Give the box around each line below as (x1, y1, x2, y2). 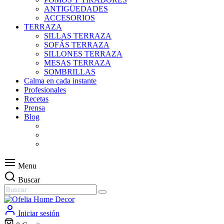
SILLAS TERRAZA (44, 31, 111, 40)
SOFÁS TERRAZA (44, 40, 109, 49)
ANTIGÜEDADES (44, 4, 108, 13)
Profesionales (24, 85, 66, 94)
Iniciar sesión (18, 209, 59, 217)
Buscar (18, 175, 40, 184)
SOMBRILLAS (44, 67, 95, 76)
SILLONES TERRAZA (44, 49, 122, 58)
